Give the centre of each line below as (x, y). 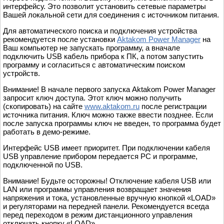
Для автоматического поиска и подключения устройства (100, 31)
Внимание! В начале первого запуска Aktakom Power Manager (109, 89)
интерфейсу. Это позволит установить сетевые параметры (104, 6)
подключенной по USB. (43, 165)
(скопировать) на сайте (44, 106)
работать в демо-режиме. (47, 132)
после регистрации (173, 106)
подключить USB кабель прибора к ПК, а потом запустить (103, 56)
